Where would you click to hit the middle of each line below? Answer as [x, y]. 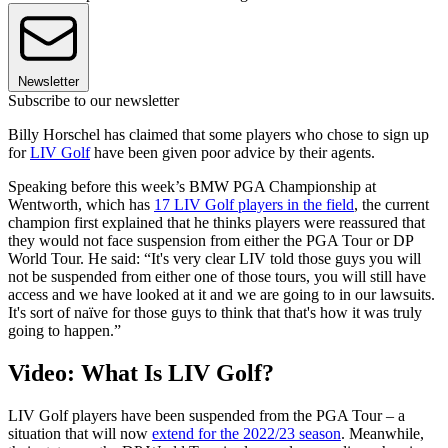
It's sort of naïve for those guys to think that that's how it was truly [215, 313]
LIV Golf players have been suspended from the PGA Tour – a [206, 415]
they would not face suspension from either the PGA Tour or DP [210, 241]
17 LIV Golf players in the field [254, 205]
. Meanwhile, [382, 433]
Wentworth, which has [81, 205]
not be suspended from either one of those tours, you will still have [217, 277]
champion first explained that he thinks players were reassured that [216, 223]
